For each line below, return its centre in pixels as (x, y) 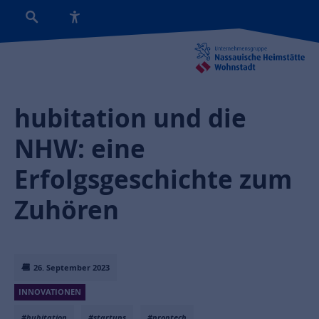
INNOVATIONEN (50, 292)
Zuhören (67, 210)
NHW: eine (80, 149)
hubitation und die (130, 118)
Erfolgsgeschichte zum (153, 179)
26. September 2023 (70, 268)
